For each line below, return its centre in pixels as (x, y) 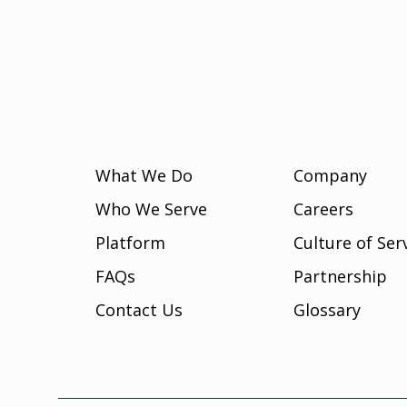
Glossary (328, 310)
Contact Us (139, 310)
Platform (130, 243)
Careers (324, 209)
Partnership (341, 276)
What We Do (144, 175)
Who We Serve (151, 209)
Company (331, 175)
